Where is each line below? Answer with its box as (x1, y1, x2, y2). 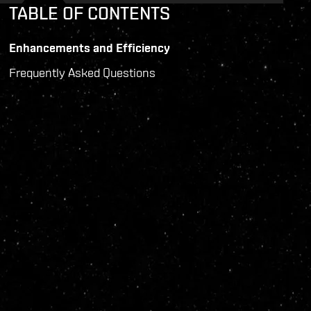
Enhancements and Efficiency (8, 40, 170, 56)
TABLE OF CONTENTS (8, 3, 170, 24)
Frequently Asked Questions (8, 65, 158, 81)
